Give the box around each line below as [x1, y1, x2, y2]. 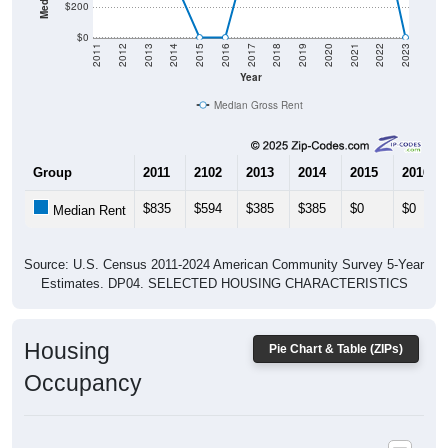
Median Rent [49, 181, 126, 197]
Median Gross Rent [213, 75, 303, 90]
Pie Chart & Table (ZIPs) [269, 320, 403, 335]
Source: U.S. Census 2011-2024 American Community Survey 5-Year [24, 235, 424, 251]
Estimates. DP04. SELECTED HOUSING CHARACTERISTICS [40, 254, 408, 270]
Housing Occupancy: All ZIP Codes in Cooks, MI [89, 422, 359, 440]
